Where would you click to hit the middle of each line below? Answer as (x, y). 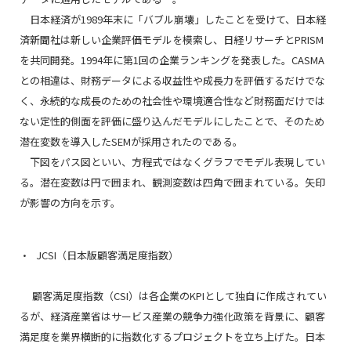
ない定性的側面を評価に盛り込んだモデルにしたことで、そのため (172, 121)
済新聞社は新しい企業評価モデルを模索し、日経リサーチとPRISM (172, 40)
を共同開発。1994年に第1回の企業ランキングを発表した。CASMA (172, 60)
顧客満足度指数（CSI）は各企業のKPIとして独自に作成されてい (173, 296)
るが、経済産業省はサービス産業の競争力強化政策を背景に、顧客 (172, 316)
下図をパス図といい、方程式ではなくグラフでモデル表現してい (172, 162)
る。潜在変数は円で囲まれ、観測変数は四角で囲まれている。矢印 (172, 182)
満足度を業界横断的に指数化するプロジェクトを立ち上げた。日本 (172, 337)
